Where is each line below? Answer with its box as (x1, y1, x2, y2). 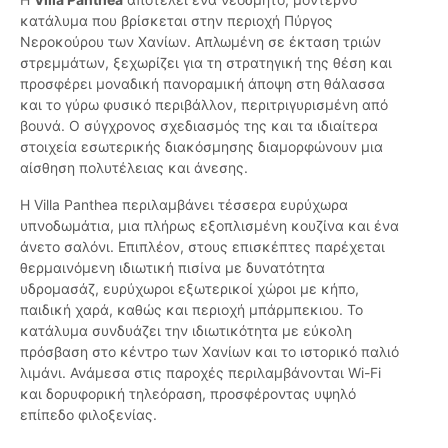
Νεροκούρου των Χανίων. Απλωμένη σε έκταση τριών (20, 33, 381, 51)
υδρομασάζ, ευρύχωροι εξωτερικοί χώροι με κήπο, (20, 280, 359, 298)
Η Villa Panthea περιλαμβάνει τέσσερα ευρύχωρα (20, 196, 348, 214)
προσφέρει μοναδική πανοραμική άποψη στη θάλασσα (20, 75, 385, 93)
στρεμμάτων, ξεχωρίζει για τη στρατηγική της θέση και (20, 54, 392, 72)
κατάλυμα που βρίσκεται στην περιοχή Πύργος (20, 12, 333, 30)
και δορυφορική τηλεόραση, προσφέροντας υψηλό (20, 385, 356, 403)
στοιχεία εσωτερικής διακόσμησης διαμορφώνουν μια (20, 138, 383, 156)
